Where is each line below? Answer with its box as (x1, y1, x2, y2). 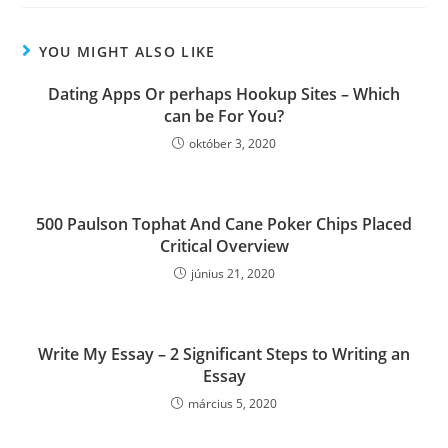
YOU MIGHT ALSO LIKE (38, 42, 216, 61)
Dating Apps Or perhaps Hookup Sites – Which (48, 83, 400, 105)
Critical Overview (159, 235, 289, 257)
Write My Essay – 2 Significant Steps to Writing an (38, 343, 410, 365)
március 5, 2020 (188, 395, 277, 412)
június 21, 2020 (190, 265, 275, 282)
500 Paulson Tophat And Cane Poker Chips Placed (36, 213, 412, 235)
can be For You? (164, 105, 284, 127)
